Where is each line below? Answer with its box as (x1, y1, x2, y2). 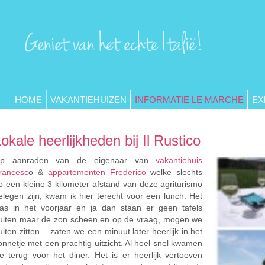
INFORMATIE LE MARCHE (135, 95, 244, 105)
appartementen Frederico (47, 167, 146, 177)
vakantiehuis (156, 156, 203, 165)
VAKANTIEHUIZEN (50, 95, 127, 105)
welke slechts (146, 167, 203, 177)
